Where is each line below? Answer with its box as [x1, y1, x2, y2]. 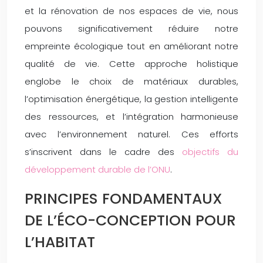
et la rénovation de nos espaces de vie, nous [25, 4, 238, 17]
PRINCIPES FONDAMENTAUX [25, 188, 222, 209]
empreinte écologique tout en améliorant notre [25, 39, 238, 52]
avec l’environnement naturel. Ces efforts [25, 127, 238, 140]
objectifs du [182, 145, 238, 158]
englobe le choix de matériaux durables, [25, 75, 238, 87]
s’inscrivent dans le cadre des [25, 145, 182, 158]
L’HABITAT [25, 231, 95, 252]
